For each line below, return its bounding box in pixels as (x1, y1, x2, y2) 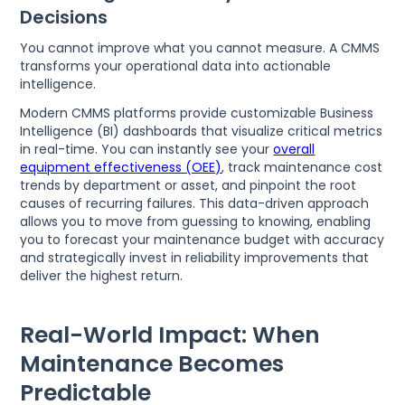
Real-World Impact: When (20, 318, 321, 351)
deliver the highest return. (20, 266, 184, 285)
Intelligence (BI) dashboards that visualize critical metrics (20, 121, 383, 140)
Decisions (20, 4, 108, 30)
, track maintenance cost (221, 157, 383, 176)
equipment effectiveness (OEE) (20, 157, 222, 176)
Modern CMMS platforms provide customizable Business (20, 103, 374, 122)
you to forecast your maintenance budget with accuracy (20, 230, 385, 249)
